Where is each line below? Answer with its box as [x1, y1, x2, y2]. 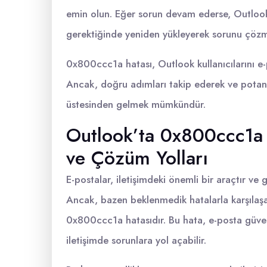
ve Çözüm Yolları [66, 144, 208, 172]
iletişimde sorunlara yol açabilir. [66, 233, 206, 247]
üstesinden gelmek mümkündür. [66, 97, 206, 111]
